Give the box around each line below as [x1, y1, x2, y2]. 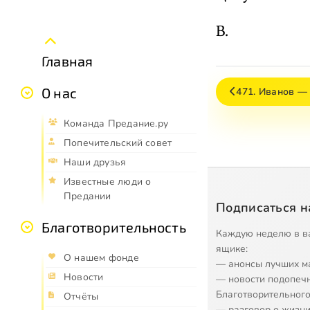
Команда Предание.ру [64, 116, 168, 130]
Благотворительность [42, 218, 186, 235]
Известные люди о [64, 174, 152, 188]
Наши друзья [64, 155, 127, 169]
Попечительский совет [64, 136, 172, 149]
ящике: [216, 241, 248, 255]
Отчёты [64, 289, 99, 303]
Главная [42, 52, 93, 69]
